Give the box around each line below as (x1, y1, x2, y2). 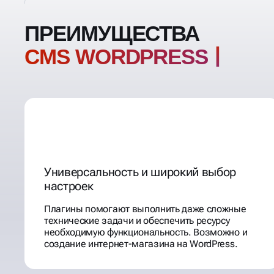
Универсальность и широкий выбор (44, 165, 237, 179)
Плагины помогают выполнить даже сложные (44, 203, 246, 215)
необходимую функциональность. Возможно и (44, 226, 248, 238)
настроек (44, 179, 94, 193)
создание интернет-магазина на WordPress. (44, 238, 238, 250)
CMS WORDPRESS (24, 45, 214, 69)
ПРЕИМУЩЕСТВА (24, 21, 200, 46)
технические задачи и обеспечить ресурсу (44, 215, 230, 226)
